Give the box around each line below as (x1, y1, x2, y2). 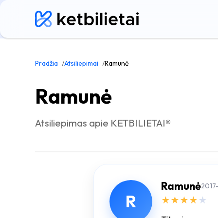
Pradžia (35, 59, 58, 68)
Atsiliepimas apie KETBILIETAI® (35, 117, 171, 129)
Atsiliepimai (64, 59, 98, 68)
